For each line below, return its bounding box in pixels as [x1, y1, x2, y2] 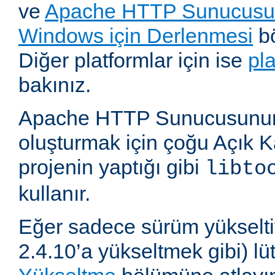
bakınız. [18, 73, 91, 97]
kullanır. [18, 182, 90, 206]
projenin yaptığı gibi [18, 155, 205, 179]
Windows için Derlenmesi [18, 24, 253, 48]
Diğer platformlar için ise [18, 48, 248, 72]
